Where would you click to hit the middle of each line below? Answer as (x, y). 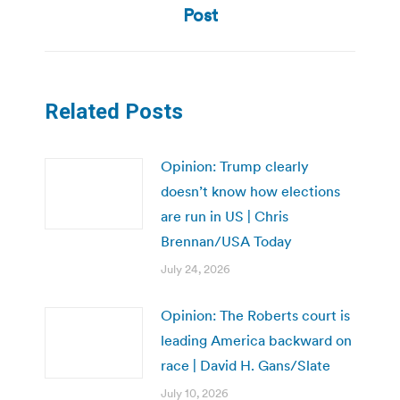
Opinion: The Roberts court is (255, 315)
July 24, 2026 (196, 269)
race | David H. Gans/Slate (246, 365)
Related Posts (114, 111)
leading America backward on (256, 340)
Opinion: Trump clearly (235, 166)
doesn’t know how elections (250, 191)
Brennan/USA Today (226, 241)
